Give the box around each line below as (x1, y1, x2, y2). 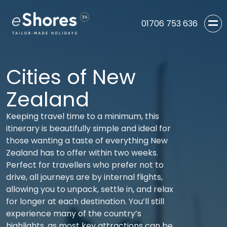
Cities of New (6, 63, 136, 91)
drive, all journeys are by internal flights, (6, 171, 163, 183)
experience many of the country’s (6, 208, 141, 219)
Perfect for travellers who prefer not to (6, 159, 164, 171)
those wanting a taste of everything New (6, 135, 168, 146)
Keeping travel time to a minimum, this (6, 110, 159, 122)
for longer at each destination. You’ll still (6, 196, 164, 207)
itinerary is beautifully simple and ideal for (6, 123, 171, 134)
